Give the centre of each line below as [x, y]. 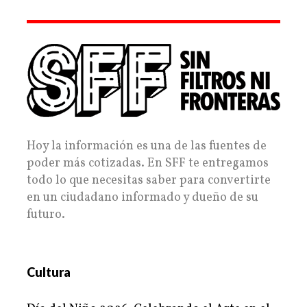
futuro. [46, 215]
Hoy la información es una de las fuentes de [147, 147]
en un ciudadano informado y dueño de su [143, 198]
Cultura [49, 272]
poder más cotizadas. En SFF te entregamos [148, 164]
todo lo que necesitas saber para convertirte [149, 181]
